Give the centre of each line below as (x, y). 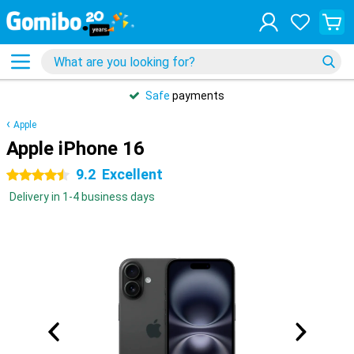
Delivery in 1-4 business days (82, 197)
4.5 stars (29, 175)
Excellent (132, 174)
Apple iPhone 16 (75, 149)
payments (197, 96)
